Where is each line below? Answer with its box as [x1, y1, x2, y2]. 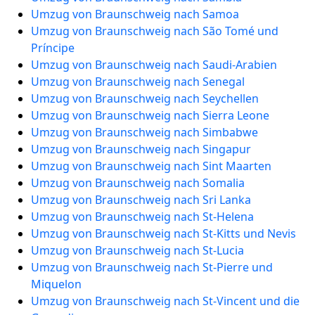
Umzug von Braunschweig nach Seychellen [31, 91, 259, 106]
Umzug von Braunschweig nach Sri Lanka [31, 192, 251, 207]
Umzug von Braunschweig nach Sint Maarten [31, 158, 271, 174]
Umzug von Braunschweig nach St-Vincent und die [31, 293, 300, 309]
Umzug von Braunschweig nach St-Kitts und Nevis [31, 226, 296, 241]
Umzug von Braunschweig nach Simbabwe [31, 124, 258, 140]
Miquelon [31, 276, 82, 292]
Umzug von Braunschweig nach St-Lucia [31, 243, 244, 258]
